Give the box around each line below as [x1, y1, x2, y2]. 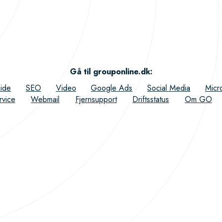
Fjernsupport [75, 94, 117, 105]
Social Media [147, 82, 191, 94]
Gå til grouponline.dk [69, 66, 150, 77]
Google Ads [91, 82, 133, 94]
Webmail [31, 94, 60, 105]
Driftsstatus [132, 94, 169, 105]
